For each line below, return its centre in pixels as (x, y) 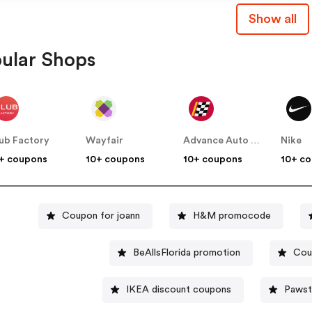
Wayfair (105, 141)
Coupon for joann (101, 216)
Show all (272, 19)
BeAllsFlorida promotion (187, 252)
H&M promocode (232, 216)
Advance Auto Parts (256, 141)
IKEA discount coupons (179, 289)
